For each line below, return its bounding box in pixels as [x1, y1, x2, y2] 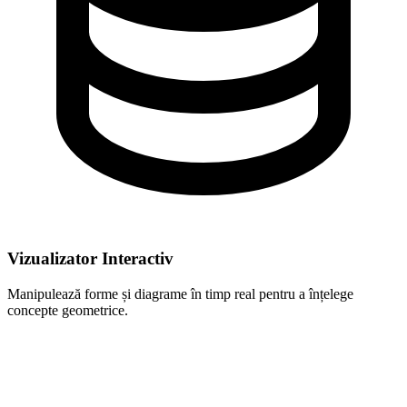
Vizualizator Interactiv [7, 248, 174, 268]
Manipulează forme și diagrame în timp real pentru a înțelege [7, 285, 353, 302]
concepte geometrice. [7, 302, 128, 318]
